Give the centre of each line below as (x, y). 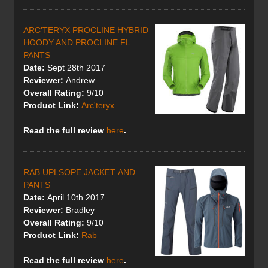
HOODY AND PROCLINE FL (77, 43)
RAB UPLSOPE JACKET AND (79, 173)
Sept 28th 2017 (75, 68)
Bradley (79, 210)
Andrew (79, 80)
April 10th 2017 (75, 198)
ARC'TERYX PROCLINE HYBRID (86, 30)
